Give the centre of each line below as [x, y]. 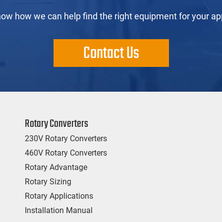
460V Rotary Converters [66, 153]
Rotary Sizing [48, 182]
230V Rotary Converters [66, 139]
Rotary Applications [59, 196]
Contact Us [111, 54]
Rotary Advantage [56, 167]
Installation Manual [58, 211]
